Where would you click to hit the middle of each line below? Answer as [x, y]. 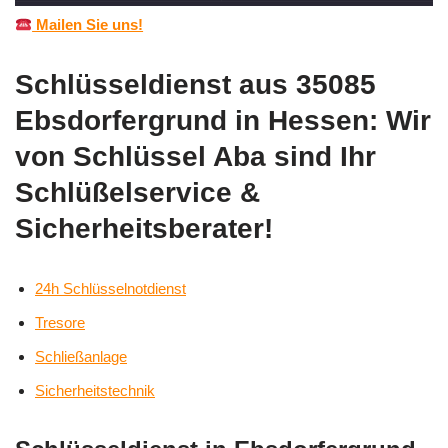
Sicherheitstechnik [95, 391]
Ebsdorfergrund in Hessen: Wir [223, 121]
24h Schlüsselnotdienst [110, 289]
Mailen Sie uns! [88, 25]
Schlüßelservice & [137, 193]
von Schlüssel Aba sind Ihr [195, 157]
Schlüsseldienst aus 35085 [195, 85]
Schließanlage [81, 357]
